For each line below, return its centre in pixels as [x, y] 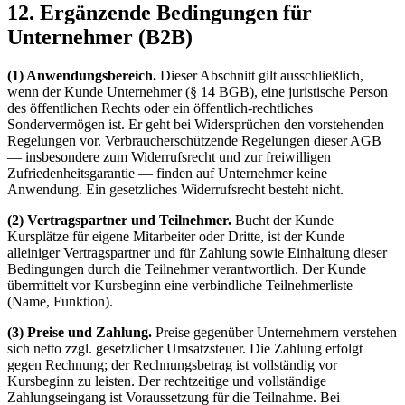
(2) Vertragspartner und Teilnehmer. [119, 221]
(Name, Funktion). [60, 302]
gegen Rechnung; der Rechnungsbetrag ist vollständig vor [172, 365]
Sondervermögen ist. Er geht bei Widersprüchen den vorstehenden [196, 125]
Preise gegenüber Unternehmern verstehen [276, 333]
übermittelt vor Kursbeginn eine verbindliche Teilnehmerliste [180, 286]
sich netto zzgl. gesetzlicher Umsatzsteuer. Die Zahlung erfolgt [185, 349]
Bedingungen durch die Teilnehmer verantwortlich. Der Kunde [187, 269]
